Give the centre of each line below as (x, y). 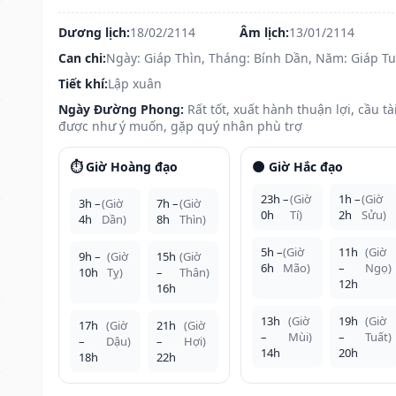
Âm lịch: (264, 32)
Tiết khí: (83, 83)
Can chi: (82, 57)
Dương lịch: (94, 32)
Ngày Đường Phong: (121, 109)
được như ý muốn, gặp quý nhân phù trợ (180, 126)
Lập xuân (135, 83)
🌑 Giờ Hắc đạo (297, 166)
